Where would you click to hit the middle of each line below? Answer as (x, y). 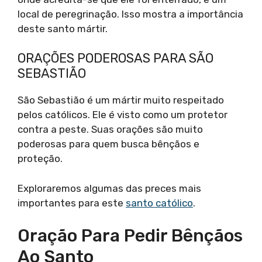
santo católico (159, 203)
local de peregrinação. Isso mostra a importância (130, 14)
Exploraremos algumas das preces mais (109, 188)
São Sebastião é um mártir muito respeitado (121, 100)
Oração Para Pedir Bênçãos (130, 236)
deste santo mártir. (63, 28)
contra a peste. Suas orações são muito (110, 129)
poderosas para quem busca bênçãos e (108, 144)
